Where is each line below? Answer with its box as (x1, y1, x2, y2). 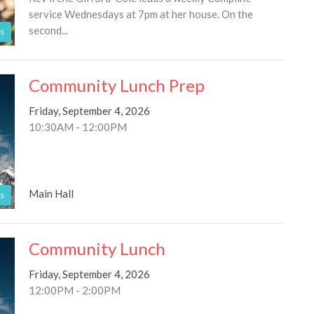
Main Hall (28, 186, 74, 200)
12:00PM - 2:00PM (28, 283, 121, 296)
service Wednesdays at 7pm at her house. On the (28, 8, 253, 21)
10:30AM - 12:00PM (28, 121, 127, 134)
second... (28, 24, 68, 37)
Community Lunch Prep (28, 75, 205, 96)
